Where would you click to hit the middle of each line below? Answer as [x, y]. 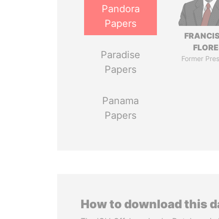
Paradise [121, 55]
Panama [121, 101]
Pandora [120, 9]
